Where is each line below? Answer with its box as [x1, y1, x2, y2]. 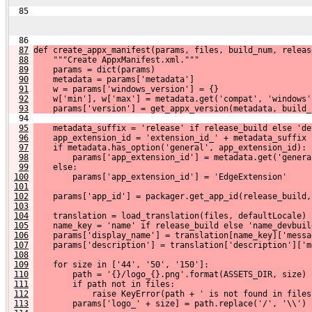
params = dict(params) [33, 64, 155, 75]
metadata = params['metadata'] [33, 74, 194, 84]
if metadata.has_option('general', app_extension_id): [33, 142, 306, 153]
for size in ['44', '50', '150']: [33, 259, 209, 270]
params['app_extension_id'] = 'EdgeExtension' [33, 171, 287, 182]
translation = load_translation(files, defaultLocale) [33, 210, 306, 221]
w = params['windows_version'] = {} [33, 84, 219, 94]
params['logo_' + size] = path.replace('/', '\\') [33, 298, 306, 309]
